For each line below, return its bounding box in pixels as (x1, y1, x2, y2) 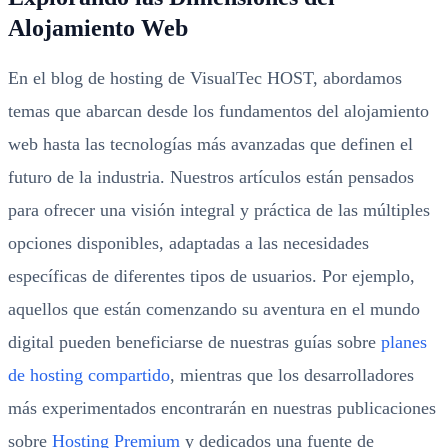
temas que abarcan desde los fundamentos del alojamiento (8, 101, 429, 121)
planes (381, 332, 427, 352)
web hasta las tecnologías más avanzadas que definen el (8, 134, 413, 154)
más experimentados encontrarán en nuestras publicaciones (8, 398, 436, 418)
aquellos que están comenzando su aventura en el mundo (8, 299, 420, 319)
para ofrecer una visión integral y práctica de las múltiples (8, 200, 430, 220)
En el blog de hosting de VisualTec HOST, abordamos (8, 68, 402, 88)
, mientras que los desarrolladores (170, 365, 414, 385)
